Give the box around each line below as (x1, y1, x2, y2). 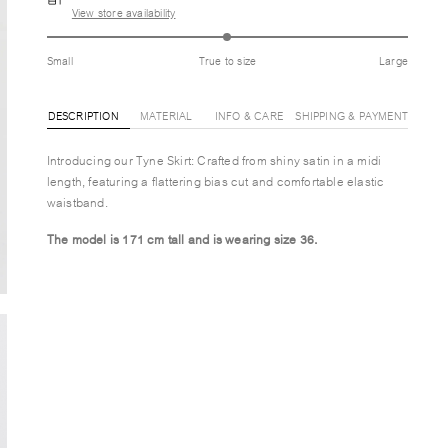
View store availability (71, 3, 176, 21)
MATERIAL (139, 106, 193, 124)
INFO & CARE (214, 106, 284, 124)
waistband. (46, 191, 108, 212)
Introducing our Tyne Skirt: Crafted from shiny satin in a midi (46, 149, 382, 170)
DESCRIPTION (47, 106, 119, 124)
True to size (198, 51, 257, 69)
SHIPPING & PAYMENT (295, 106, 408, 124)
